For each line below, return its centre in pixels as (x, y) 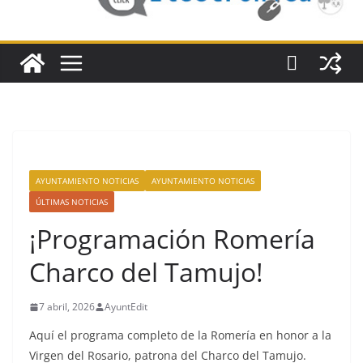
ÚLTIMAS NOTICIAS (72, 202)
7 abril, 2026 (67, 307)
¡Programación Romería (172, 239)
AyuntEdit (126, 307)
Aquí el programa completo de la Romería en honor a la (180, 335)
